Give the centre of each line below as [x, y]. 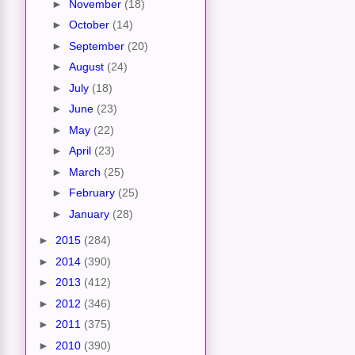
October [90, 25]
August [88, 67]
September [98, 46]
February [93, 193]
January [90, 214]
